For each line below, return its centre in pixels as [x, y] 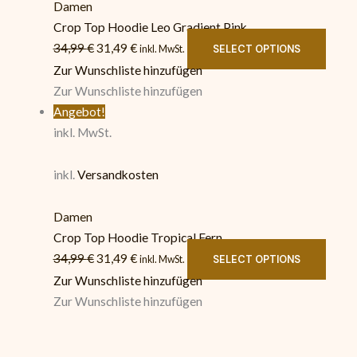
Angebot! [79, 112]
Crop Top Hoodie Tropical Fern [137, 238]
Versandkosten [118, 175]
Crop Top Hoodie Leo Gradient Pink [150, 27]
